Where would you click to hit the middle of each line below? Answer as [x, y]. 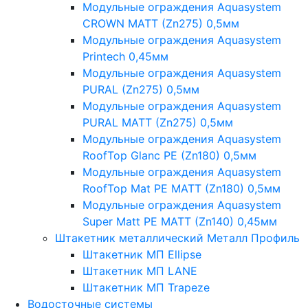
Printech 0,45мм [125, 56]
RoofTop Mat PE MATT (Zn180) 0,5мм [181, 188]
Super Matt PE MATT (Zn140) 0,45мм [180, 221]
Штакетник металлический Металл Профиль [177, 238]
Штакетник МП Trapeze [146, 287]
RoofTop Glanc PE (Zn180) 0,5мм [169, 155]
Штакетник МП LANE [140, 271]
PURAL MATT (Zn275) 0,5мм [158, 122]
